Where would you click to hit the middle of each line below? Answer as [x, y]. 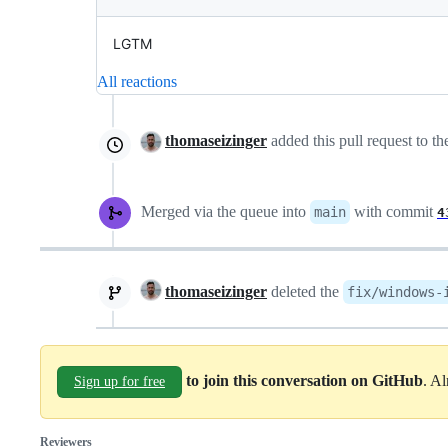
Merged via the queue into [225, 211]
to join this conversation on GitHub [304, 380]
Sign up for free [119, 381]
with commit [393, 211]
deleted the [305, 291]
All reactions [137, 81]
